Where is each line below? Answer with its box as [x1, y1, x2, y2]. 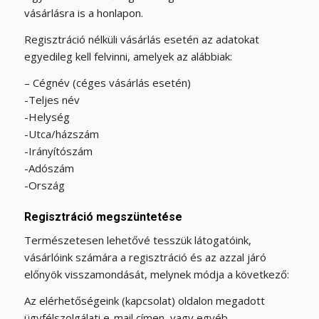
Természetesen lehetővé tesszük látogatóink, [23, 233, 251, 248]
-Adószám [23, 160, 74, 175]
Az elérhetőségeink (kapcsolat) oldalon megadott [23, 293, 265, 308]
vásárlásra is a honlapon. [23, 6, 143, 20]
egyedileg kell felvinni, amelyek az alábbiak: [23, 48, 232, 63]
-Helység [23, 109, 70, 124]
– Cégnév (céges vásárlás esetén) [23, 75, 191, 90]
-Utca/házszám [23, 126, 99, 141]
